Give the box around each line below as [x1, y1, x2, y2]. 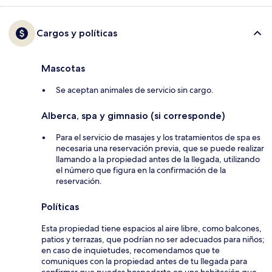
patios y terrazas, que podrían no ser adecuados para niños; [41, 233, 265, 245]
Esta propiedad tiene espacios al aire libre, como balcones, [41, 222, 262, 234]
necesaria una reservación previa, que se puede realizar [56, 142, 264, 154]
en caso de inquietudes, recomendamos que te [41, 244, 220, 256]
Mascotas [41, 62, 85, 74]
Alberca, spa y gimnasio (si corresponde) [41, 109, 225, 121]
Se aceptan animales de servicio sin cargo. [56, 84, 214, 95]
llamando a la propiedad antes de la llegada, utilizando [56, 153, 260, 165]
